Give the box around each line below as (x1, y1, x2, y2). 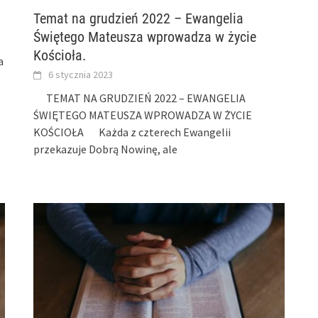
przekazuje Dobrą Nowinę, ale (33, 142, 178, 157)
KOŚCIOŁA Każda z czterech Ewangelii (33, 125, 231, 140)
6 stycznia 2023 (48, 68, 114, 82)
